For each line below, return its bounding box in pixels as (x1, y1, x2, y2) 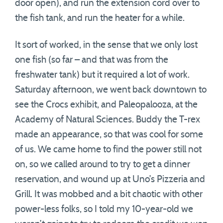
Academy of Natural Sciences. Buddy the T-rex (15, 115, 200, 124)
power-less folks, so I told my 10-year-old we (15, 205, 193, 214)
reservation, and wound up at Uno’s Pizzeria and (15, 175, 205, 184)
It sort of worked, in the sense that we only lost (15, 40, 198, 50)
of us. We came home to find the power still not (15, 145, 202, 154)
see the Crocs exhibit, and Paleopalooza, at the (15, 100, 198, 110)
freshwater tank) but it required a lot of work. (15, 70, 190, 80)
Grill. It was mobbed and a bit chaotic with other (15, 190, 203, 199)
